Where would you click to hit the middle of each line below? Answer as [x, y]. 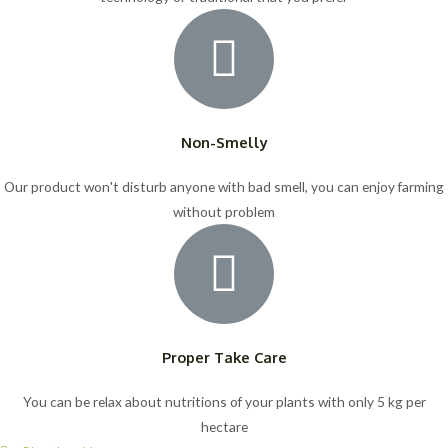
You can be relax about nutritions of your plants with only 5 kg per [224, 402]
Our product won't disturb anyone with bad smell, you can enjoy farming [224, 187]
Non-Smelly [224, 142]
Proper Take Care [224, 357]
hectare [224, 427]
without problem [224, 212]
